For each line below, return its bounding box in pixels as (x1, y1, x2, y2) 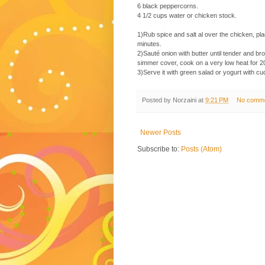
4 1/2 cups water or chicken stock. (137, 12, 237, 20)
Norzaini (173, 96, 196, 104)
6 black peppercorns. (137, 2, 198, 10)
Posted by (142, 96, 173, 104)
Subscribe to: (137, 145, 181, 154)
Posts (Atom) (181, 145, 222, 154)
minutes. (137, 40, 161, 48)
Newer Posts (140, 128, 181, 137)
